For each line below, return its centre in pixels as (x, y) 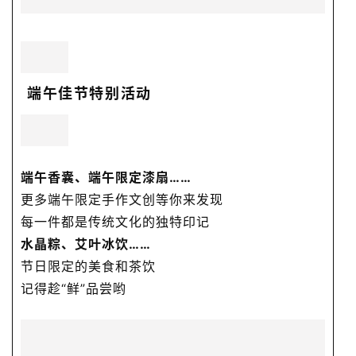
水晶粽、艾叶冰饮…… (86, 244)
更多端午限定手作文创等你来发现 (122, 199)
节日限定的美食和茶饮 (88, 266)
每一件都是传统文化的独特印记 (115, 221)
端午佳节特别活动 (89, 93)
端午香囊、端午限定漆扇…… (106, 177)
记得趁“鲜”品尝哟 (74, 288)
